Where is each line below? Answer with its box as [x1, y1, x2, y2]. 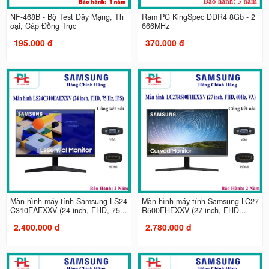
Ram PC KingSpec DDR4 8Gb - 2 [142, 11, 255, 23]
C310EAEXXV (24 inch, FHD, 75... [10, 204, 127, 216]
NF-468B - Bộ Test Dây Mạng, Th [10, 11, 124, 23]
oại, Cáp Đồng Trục [10, 20, 76, 32]
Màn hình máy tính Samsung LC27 [142, 195, 259, 207]
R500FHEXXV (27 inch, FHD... [142, 204, 246, 216]
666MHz [142, 20, 169, 32]
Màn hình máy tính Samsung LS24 [10, 195, 127, 207]
